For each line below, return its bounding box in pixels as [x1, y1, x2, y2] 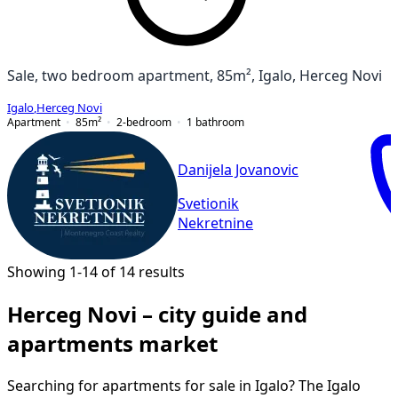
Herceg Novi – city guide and [7, 303, 307, 325]
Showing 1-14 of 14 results [7, 264, 185, 279]
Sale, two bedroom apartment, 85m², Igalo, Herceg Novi [7, 68, 382, 83]
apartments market [7, 332, 218, 354]
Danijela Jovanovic [178, 163, 298, 178]
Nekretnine [178, 216, 253, 231]
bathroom [195, 115, 244, 128]
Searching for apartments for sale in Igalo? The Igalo [7, 378, 361, 393]
